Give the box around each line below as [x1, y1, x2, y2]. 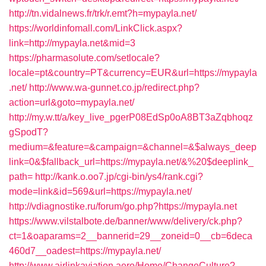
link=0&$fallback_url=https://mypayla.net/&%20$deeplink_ [9, 157, 254, 167]
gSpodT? [9, 127, 48, 137]
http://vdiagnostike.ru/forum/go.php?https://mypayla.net [9, 201, 237, 211]
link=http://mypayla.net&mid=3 [9, 38, 135, 48]
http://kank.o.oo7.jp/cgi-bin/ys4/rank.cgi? [35, 172, 203, 182]
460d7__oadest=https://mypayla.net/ [9, 246, 161, 256]
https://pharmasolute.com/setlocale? [9, 53, 160, 63]
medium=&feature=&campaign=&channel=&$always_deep [9, 142, 256, 152]
